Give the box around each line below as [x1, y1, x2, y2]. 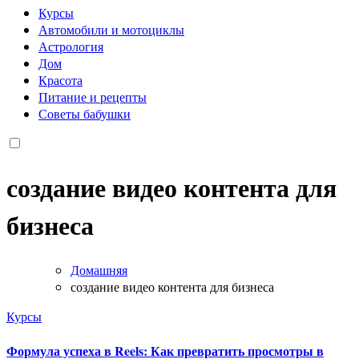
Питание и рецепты [38, 87, 147, 105]
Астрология [38, 37, 103, 54]
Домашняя [71, 260, 127, 278]
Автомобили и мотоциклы [38, 20, 184, 38]
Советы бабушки [38, 104, 131, 122]
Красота [38, 71, 83, 88]
